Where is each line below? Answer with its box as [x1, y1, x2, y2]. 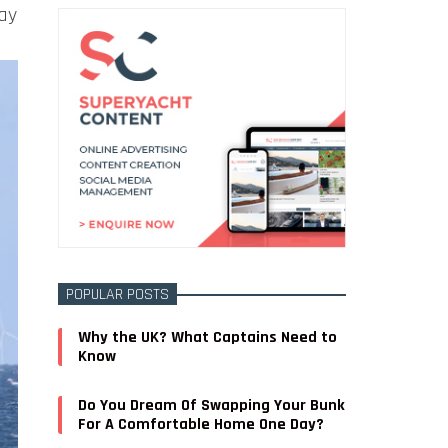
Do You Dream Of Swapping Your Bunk [78, 394, 346, 416]
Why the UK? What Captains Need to [78, 326, 338, 348]
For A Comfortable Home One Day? [78, 413, 325, 435]
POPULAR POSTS [66, 283, 170, 305]
